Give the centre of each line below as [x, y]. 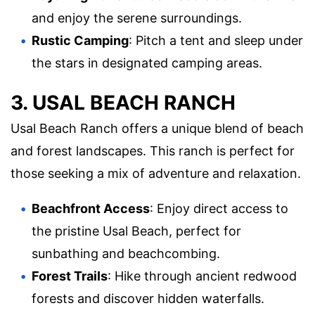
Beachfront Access [91, 208]
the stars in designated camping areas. [147, 63]
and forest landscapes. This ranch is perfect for [153, 150]
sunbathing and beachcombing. [126, 253]
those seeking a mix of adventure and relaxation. [156, 173]
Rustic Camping [80, 41]
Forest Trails [70, 276]
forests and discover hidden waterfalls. [148, 298]
